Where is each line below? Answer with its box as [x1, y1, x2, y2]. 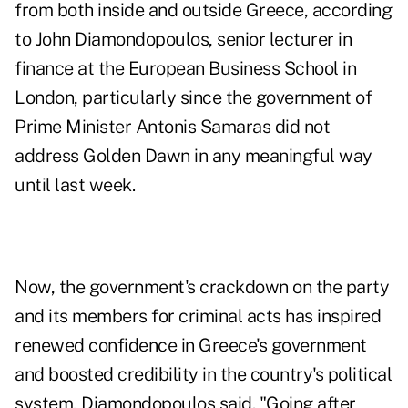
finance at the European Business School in [15, 57, 356, 80]
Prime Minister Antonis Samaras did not [15, 116, 330, 138]
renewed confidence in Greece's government [15, 334, 367, 357]
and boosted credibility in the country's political [15, 363, 392, 386]
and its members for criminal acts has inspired [15, 305, 381, 328]
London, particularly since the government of [15, 87, 372, 109]
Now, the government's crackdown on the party [15, 276, 389, 299]
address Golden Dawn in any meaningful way [15, 145, 372, 168]
